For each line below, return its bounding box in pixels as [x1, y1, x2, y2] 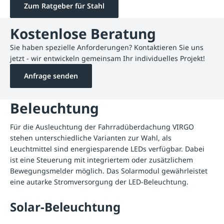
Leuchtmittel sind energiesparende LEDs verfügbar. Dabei [10, 143, 204, 153]
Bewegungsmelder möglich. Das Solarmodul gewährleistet [10, 165, 207, 175]
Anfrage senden [24, 70, 78, 80]
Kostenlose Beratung [10, 23, 156, 43]
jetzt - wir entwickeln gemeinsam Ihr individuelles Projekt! [10, 53, 205, 63]
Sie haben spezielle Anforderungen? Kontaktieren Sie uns [10, 42, 203, 52]
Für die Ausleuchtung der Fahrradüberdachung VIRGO [10, 121, 194, 131]
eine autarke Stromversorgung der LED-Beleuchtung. [10, 176, 188, 186]
